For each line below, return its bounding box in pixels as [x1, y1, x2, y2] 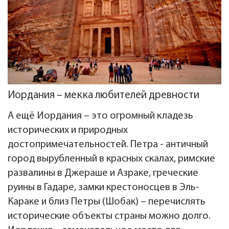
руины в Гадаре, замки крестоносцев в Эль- [8, 182, 199, 193]
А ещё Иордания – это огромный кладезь [8, 111, 193, 122]
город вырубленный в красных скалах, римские [8, 154, 215, 165]
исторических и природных [8, 125, 128, 136]
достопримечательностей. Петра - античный [8, 140, 208, 150]
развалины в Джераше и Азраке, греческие [8, 168, 198, 179]
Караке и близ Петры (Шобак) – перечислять [8, 197, 205, 208]
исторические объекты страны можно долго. [8, 211, 211, 222]
